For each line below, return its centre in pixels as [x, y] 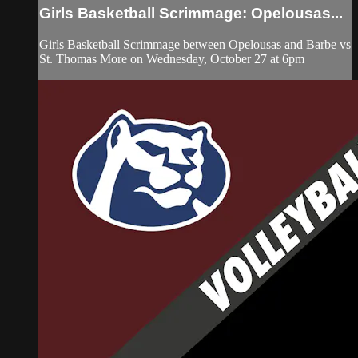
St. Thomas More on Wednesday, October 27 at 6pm [172, 58]
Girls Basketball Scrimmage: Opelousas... [191, 13]
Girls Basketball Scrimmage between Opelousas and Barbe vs [195, 44]
